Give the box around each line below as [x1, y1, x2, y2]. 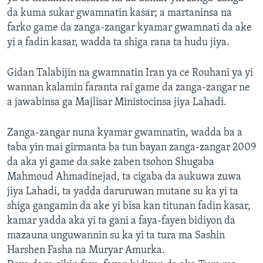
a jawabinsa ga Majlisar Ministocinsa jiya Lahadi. [7, 97, 227, 109]
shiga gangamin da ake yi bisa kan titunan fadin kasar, [7, 201, 251, 213]
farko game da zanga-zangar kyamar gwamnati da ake [7, 22, 252, 34]
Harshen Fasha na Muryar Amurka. [7, 245, 165, 257]
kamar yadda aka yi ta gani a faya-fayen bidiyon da [7, 215, 235, 227]
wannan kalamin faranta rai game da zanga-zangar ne [7, 82, 250, 94]
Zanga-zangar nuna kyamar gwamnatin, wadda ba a [7, 127, 242, 139]
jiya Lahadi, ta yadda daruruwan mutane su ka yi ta [7, 186, 238, 198]
